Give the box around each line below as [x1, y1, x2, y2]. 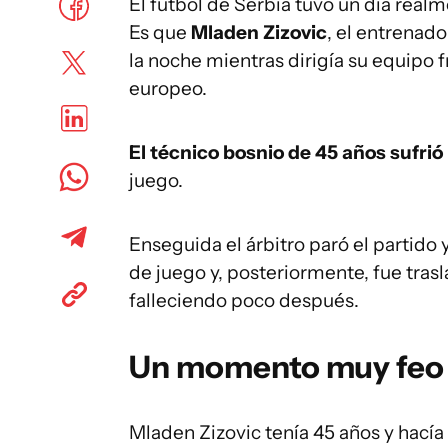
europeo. [129, 76, 207, 100]
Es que [129, 20, 191, 44]
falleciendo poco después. [129, 288, 359, 312]
